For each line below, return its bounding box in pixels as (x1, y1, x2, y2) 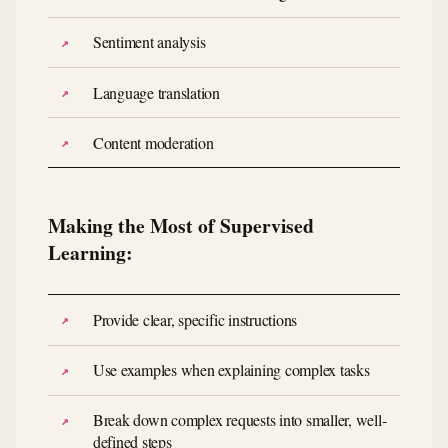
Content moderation (92, 131, 214, 153)
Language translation (92, 81, 220, 103)
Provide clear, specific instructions (92, 308, 298, 330)
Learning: (48, 238, 133, 268)
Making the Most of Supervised (48, 211, 314, 241)
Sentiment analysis (92, 31, 206, 53)
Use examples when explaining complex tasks (92, 359, 370, 381)
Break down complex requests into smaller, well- (92, 409, 387, 431)
